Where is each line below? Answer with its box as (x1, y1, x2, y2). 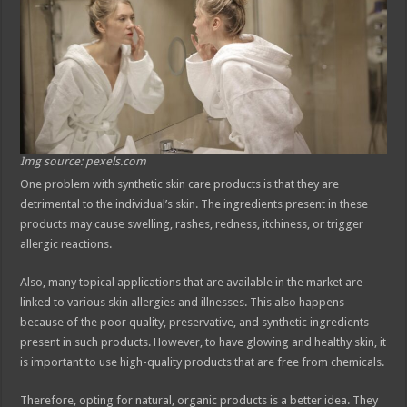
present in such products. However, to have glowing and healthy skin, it (20, 334, 387, 349)
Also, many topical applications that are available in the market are (20, 274, 363, 289)
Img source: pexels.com (20, 154, 147, 168)
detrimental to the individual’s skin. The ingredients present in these (20, 196, 369, 211)
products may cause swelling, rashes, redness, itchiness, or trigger (20, 216, 364, 231)
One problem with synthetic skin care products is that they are (20, 176, 340, 191)
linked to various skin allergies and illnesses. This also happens (20, 294, 345, 309)
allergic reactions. (20, 236, 113, 251)
